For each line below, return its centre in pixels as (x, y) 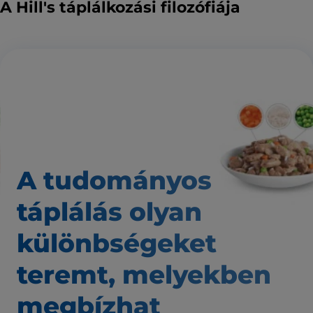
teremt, (66, 274)
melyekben (197, 274)
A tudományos (114, 180)
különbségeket (117, 243)
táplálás (70, 211)
